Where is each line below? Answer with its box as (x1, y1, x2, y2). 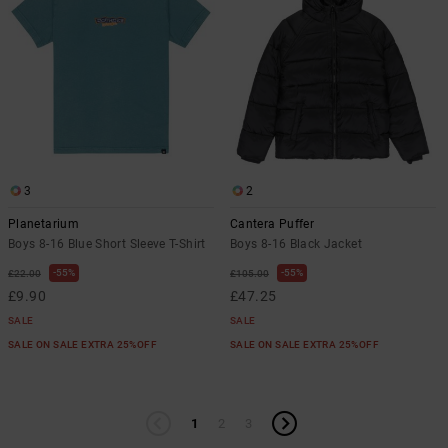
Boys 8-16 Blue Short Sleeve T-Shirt (8, 237, 206, 251)
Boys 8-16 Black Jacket (230, 237, 362, 251)
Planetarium (8, 217, 79, 231)
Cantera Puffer (230, 217, 315, 231)
